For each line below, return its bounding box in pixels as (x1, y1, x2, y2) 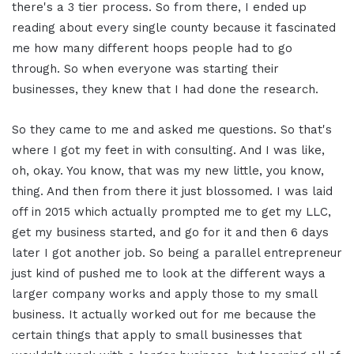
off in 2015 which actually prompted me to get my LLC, (12, 205, 331, 220)
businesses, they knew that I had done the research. (12, 82, 318, 97)
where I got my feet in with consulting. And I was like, (12, 143, 325, 158)
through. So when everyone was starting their (12, 62, 279, 77)
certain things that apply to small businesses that (12, 328, 302, 343)
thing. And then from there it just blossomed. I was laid (12, 184, 333, 199)
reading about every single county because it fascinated (12, 21, 336, 36)
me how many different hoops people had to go (12, 41, 292, 56)
